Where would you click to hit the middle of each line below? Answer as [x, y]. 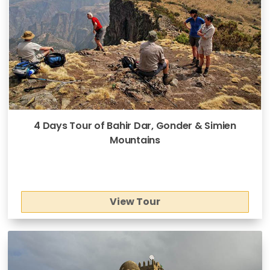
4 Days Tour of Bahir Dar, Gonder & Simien [135, 126]
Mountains [135, 140]
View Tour [135, 202]
